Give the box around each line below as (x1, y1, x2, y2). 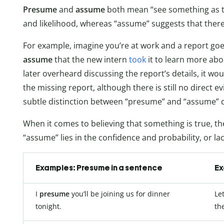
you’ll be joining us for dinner (69, 188, 170, 198)
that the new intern (52, 53, 129, 65)
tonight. (35, 201, 61, 211)
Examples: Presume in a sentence (35, 162, 162, 172)
